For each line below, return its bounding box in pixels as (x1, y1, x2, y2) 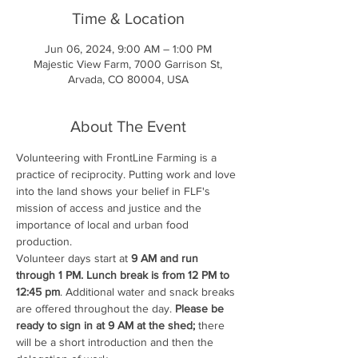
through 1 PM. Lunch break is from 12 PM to (16, 268, 233, 281)
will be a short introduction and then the (16, 335, 217, 348)
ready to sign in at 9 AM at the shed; (16, 318, 195, 332)
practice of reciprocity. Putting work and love (16, 167, 239, 181)
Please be (175, 301, 227, 315)
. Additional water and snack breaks (60, 284, 238, 298)
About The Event (70, 117, 186, 135)
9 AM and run (131, 251, 201, 265)
